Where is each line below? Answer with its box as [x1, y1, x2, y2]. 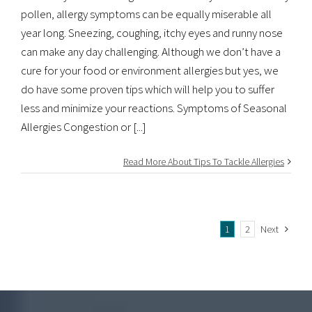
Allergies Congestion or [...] [21, 118, 146, 134]
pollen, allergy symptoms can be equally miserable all [21, 6, 272, 22]
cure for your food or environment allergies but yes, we [21, 62, 279, 78]
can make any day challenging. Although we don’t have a [21, 43, 281, 59]
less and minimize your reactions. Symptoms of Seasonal [21, 100, 287, 116]
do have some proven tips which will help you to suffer [21, 81, 274, 97]
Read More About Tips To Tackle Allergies [123, 155, 284, 168]
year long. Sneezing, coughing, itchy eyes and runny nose [21, 24, 283, 40]
